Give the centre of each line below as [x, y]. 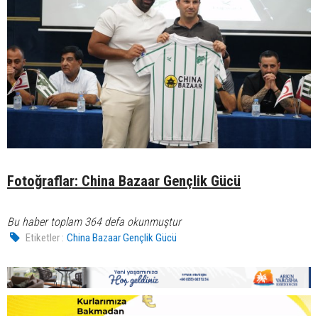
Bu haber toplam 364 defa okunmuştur [94, 221]
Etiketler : [45, 237]
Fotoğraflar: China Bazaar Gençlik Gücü [124, 181]
